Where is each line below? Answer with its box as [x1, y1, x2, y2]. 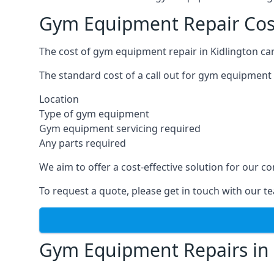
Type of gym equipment [39, 107, 149, 120]
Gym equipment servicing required [39, 122, 201, 135]
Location [39, 92, 79, 106]
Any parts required [39, 136, 126, 150]
